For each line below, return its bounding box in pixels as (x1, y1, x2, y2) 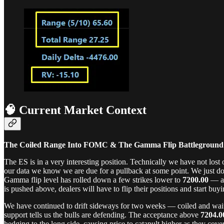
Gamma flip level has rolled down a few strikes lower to (4, 175, 182, 184)
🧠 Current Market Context (4, 103, 146, 117)
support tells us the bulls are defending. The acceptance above (4, 210, 200, 219)
